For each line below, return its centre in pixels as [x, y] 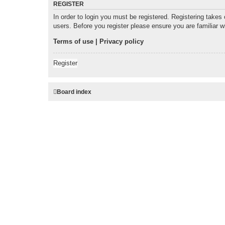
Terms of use [73, 42]
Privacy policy [122, 42]
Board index [74, 92]
